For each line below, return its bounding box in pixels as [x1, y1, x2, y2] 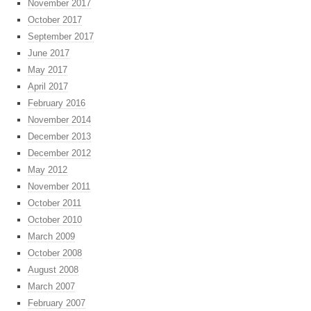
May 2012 [28, 165, 67, 176]
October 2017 [28, 15, 82, 26]
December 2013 [28, 131, 91, 142]
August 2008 [28, 264, 78, 276]
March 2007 [28, 281, 75, 292]
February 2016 [28, 98, 85, 109]
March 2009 [28, 231, 75, 242]
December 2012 [28, 148, 91, 159]
